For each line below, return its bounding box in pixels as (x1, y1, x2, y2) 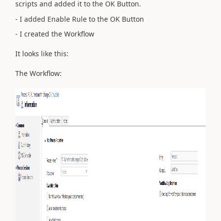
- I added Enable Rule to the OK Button (15, 14, 144, 24)
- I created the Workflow (15, 29, 94, 38)
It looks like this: (15, 49, 69, 58)
